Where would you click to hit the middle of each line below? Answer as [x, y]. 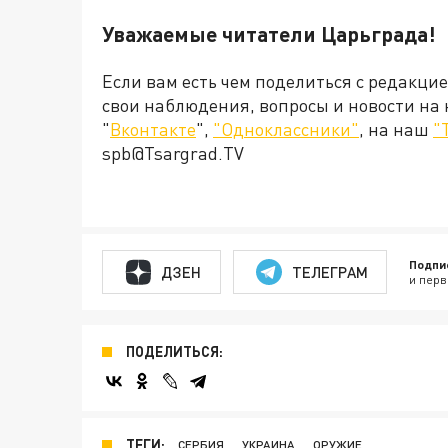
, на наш [396, 129]
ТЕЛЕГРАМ [329, 271]
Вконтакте [153, 129]
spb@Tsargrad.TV [173, 153]
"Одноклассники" [286, 129]
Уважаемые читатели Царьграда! [269, 34]
